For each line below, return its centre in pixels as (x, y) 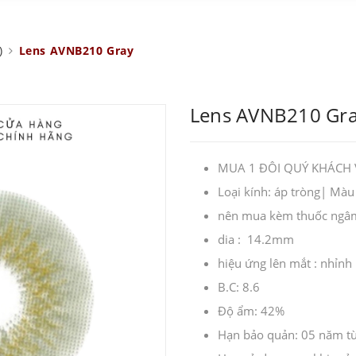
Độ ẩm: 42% (251, 310)
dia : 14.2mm (256, 239)
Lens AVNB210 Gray (76, 51)
